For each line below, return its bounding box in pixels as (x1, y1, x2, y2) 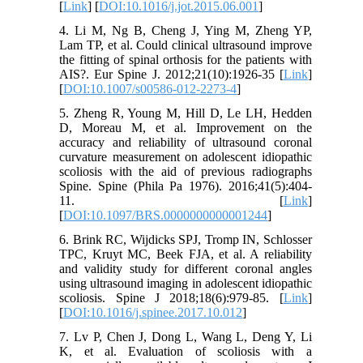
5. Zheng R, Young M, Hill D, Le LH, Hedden (59, 105, 312, 120)
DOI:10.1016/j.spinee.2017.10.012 (63, 305, 243, 319)
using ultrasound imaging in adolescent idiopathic (59, 275, 312, 290)
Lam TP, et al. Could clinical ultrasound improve (59, 37, 312, 52)
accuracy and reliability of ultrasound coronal (59, 135, 312, 149)
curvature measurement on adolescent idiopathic (59, 149, 312, 164)
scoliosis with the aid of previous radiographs (59, 164, 312, 178)
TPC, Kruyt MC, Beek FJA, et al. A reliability (59, 246, 312, 261)
